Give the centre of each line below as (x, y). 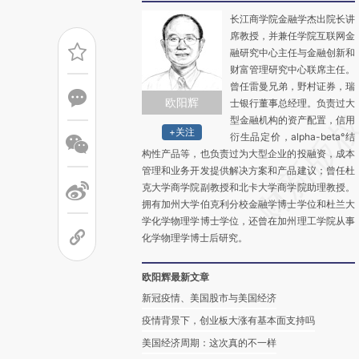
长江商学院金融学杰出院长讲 (292, 19)
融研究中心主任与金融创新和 (292, 52)
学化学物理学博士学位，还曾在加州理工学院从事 (248, 221)
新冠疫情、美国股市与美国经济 (209, 298)
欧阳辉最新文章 (175, 277)
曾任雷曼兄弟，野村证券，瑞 (292, 86)
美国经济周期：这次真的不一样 (209, 343)
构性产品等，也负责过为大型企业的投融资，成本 (248, 153)
